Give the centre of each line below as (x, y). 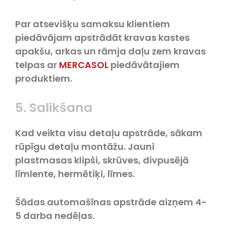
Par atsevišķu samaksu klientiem (93, 24)
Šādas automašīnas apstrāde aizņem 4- (111, 202)
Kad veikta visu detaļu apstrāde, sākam (109, 133)
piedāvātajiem (144, 65)
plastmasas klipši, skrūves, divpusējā (102, 160)
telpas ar (37, 65)
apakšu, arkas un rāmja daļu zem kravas (110, 51)
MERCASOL (84, 65)
